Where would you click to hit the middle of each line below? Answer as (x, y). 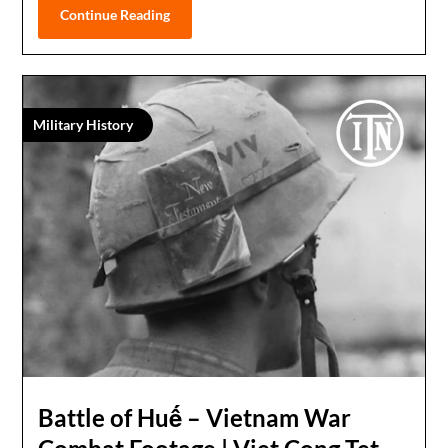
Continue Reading (115, 14)
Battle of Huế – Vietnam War (195, 418)
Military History (83, 124)
